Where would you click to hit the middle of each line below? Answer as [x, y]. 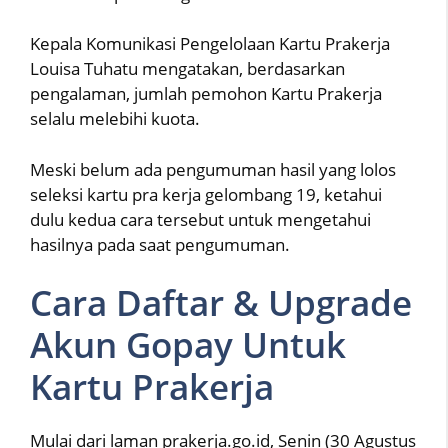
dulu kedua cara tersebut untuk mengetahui [200, 219]
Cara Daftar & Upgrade [221, 302]
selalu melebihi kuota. [115, 118]
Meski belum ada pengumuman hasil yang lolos [213, 169]
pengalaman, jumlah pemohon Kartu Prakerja [206, 93]
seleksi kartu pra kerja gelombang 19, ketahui [206, 194]
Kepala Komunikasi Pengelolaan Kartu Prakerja [210, 43]
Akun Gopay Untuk [188, 344]
